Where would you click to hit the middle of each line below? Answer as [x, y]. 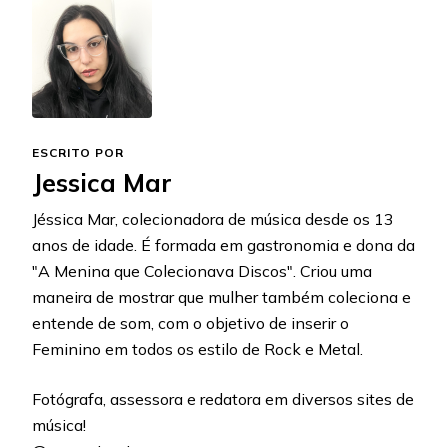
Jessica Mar [102, 183]
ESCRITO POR [78, 153]
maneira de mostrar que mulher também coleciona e [221, 297]
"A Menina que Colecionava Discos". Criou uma [202, 271]
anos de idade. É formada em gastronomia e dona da [223, 245]
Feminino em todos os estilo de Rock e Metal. [197, 349]
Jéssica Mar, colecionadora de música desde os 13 [213, 219]
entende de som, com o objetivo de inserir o [190, 323]
